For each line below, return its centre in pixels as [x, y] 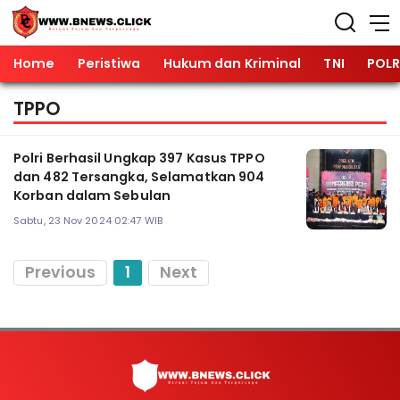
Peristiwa [109, 63]
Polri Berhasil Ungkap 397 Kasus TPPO [139, 158]
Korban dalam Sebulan [92, 196]
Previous [60, 273]
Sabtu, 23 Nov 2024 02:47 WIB [88, 220]
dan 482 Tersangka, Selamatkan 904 [139, 177]
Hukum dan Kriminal [232, 63]
